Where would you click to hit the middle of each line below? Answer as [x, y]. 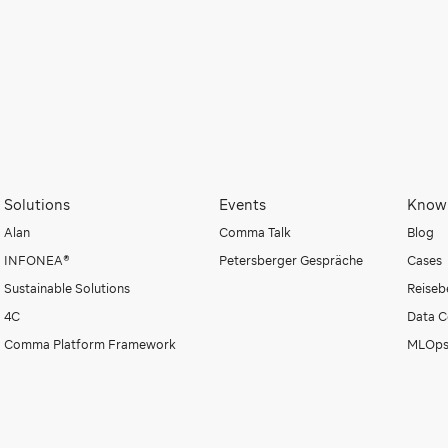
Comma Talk [255, 232]
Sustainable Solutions [67, 288]
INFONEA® [37, 260]
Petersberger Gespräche [291, 260]
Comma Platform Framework [90, 344]
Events [243, 204]
